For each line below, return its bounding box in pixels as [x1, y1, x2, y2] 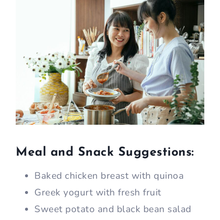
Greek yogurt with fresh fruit [34, 186, 162, 199]
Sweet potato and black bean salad [34, 203, 192, 216]
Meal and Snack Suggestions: [16, 146, 194, 159]
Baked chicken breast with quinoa [34, 169, 184, 183]
